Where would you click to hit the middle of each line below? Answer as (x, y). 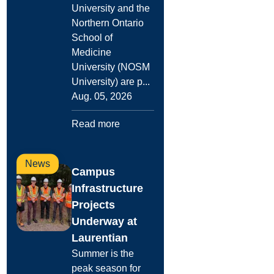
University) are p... (111, 82)
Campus (94, 172)
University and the (111, 8)
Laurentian (100, 238)
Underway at (105, 221)
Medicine (92, 52)
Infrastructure (108, 188)
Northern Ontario (108, 23)
